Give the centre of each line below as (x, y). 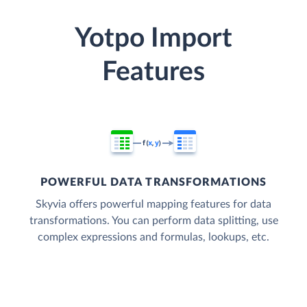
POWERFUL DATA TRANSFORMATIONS (153, 183)
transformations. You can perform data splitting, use (153, 221)
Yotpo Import (153, 39)
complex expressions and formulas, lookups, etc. (153, 237)
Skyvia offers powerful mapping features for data (153, 205)
